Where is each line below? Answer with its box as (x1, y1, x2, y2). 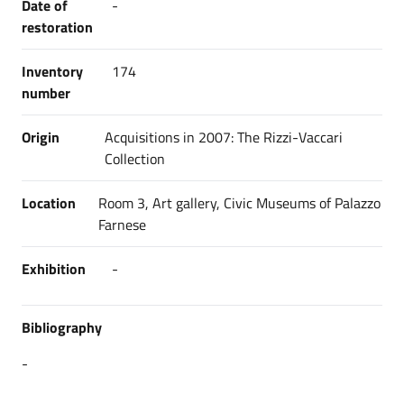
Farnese (98, 214, 147, 235)
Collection (104, 148, 165, 170)
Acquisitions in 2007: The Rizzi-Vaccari (104, 126, 343, 148)
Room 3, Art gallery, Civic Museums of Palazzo (98, 192, 381, 214)
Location (22, 192, 76, 214)
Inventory (22, 60, 83, 82)
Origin (22, 126, 60, 148)
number (22, 82, 70, 104)
